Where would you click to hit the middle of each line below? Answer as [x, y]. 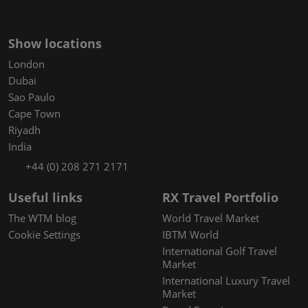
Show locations [55, 43]
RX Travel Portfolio [220, 197]
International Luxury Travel [226, 280]
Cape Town [34, 113]
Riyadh [24, 130]
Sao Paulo [32, 97]
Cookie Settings [44, 234]
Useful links [45, 197]
